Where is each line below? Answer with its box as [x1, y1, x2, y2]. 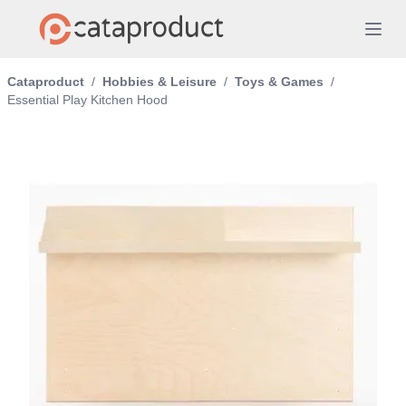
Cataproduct [7, 74, 84, 89]
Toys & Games [235, 74, 324, 89]
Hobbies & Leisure [102, 74, 217, 89]
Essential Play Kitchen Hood [7, 92, 168, 107]
